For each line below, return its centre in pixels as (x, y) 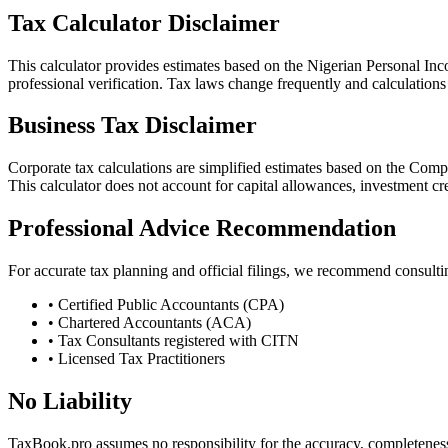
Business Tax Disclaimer (132, 125)
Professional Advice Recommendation (202, 228)
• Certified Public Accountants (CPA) (166, 305)
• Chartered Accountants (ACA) (149, 323)
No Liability (70, 401)
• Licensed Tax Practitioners (136, 359)
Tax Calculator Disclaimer (144, 22)
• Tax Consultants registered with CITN (173, 341)
